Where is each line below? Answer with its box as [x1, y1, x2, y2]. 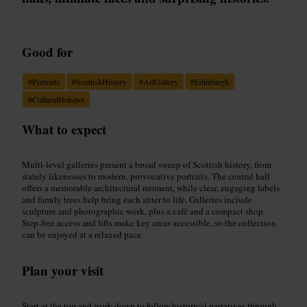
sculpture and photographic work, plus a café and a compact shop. [22, 204, 265, 217]
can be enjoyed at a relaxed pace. [22, 228, 143, 241]
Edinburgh [195, 75, 229, 87]
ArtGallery [143, 75, 178, 87]
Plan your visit [22, 260, 103, 280]
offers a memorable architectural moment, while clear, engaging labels [22, 181, 280, 194]
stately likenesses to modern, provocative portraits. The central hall [22, 169, 270, 182]
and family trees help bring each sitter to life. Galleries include [22, 193, 252, 206]
